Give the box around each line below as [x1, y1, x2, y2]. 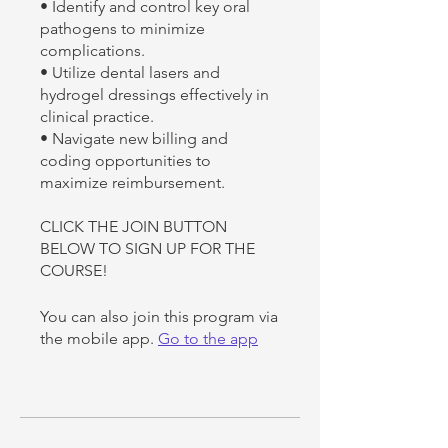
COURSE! [40, 261, 108, 281]
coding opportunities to [40, 151, 211, 171]
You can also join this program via [40, 307, 278, 327]
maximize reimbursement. [40, 173, 225, 193]
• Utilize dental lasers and [40, 63, 220, 83]
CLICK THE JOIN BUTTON [40, 217, 227, 237]
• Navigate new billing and [40, 129, 228, 149]
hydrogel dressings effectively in [40, 85, 269, 105]
